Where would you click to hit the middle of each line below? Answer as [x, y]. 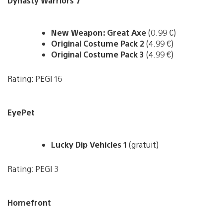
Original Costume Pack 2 [98, 43]
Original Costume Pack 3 [98, 54]
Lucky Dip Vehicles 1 [89, 144]
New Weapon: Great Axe [100, 32]
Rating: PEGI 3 [33, 168]
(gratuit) [143, 144]
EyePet [21, 112]
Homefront [29, 202]
